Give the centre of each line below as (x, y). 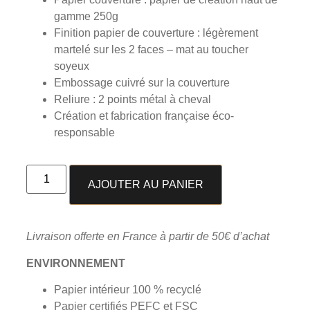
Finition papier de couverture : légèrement (156, 33)
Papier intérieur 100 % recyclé (128, 290)
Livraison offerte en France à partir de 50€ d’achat (148, 237)
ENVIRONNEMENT (76, 263)
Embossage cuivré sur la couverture (142, 83)
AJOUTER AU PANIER (146, 185)
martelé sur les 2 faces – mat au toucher (151, 50)
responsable (84, 133)
